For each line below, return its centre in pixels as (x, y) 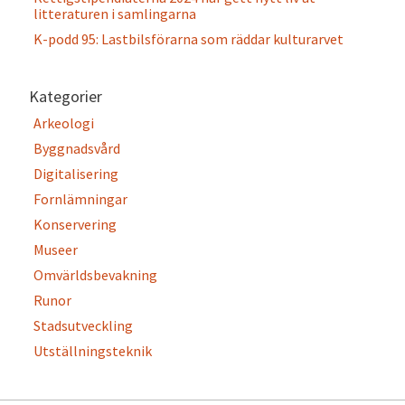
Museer (56, 250)
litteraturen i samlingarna (115, 14)
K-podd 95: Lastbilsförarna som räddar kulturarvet (188, 39)
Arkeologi (64, 123)
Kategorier (66, 97)
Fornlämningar (80, 199)
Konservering (75, 225)
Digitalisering (76, 174)
